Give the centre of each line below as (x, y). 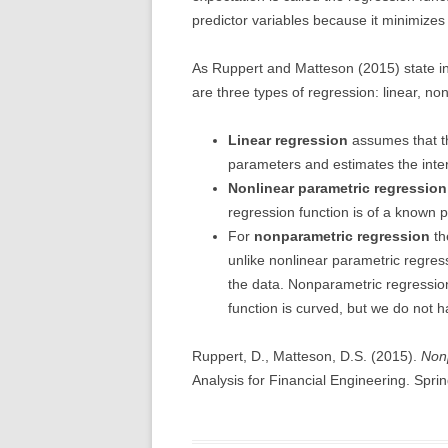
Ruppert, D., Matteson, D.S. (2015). (306, 356)
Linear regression (288, 140)
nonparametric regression (342, 236)
